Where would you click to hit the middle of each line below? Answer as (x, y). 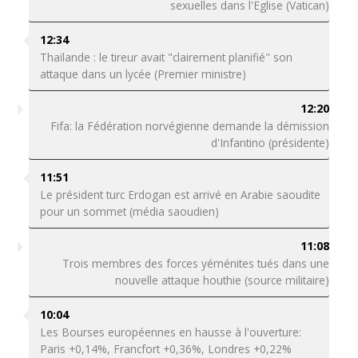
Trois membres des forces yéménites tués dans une (196, 263)
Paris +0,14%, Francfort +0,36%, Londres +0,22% (165, 349)
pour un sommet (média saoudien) (131, 211)
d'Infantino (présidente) (270, 143)
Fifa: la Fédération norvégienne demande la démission (190, 126)
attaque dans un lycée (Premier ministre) (143, 74)
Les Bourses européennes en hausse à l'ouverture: (170, 332)
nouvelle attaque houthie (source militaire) (223, 280)
